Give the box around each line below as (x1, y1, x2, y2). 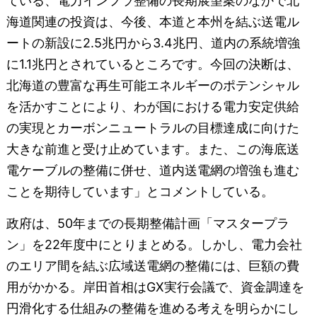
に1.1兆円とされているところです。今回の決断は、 (6, 56, 299, 71)
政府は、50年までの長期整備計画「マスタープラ (6, 215, 289, 231)
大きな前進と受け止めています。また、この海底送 (6, 141, 299, 156)
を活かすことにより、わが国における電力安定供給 (6, 98, 299, 114)
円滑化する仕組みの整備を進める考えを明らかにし (6, 300, 299, 316)
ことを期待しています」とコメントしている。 (6, 183, 274, 199)
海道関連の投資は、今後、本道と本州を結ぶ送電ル (6, 13, 299, 29)
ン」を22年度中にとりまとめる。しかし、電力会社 (6, 236, 302, 252)
